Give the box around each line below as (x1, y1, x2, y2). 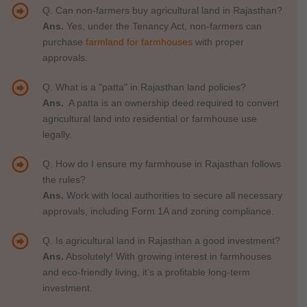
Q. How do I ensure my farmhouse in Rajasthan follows (42, 159, 281, 169)
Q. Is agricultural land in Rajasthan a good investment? (42, 236, 280, 246)
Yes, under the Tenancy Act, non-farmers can (63, 21, 262, 32)
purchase (42, 37, 86, 47)
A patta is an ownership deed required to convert (63, 98, 279, 108)
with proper (192, 37, 244, 47)
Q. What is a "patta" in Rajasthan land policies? (42, 82, 246, 93)
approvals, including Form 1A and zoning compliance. (42, 206, 274, 217)
